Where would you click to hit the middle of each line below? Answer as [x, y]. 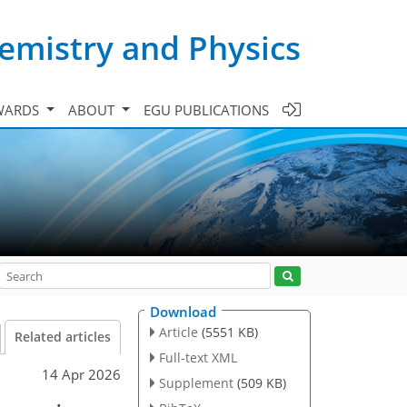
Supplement [196, 382]
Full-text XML [198, 357]
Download [183, 312]
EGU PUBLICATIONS [206, 109]
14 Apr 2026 [81, 374]
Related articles [63, 337]
